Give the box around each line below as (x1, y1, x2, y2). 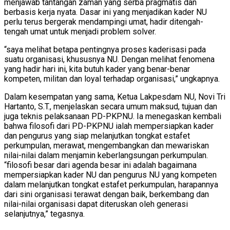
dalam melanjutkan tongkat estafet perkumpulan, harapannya (4, 179, 218, 189)
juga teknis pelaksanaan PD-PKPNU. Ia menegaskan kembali (4, 111, 221, 121)
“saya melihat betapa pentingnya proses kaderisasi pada (4, 44, 206, 54)
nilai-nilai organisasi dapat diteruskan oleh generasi (4, 199, 188, 209)
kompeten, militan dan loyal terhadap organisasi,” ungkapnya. (4, 73, 220, 84)
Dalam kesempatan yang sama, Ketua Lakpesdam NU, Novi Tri (4, 91, 225, 102)
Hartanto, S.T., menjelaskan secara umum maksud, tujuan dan (4, 101, 217, 111)
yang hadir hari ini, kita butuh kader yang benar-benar (4, 64, 190, 74)
